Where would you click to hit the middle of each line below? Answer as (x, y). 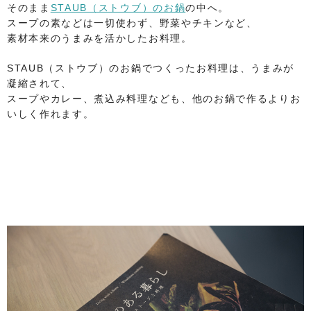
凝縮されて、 (40, 83)
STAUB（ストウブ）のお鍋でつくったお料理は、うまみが (151, 68)
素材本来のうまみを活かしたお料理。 (100, 38)
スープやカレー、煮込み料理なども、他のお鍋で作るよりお (154, 98)
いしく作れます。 (51, 114)
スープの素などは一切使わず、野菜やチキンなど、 (132, 23)
